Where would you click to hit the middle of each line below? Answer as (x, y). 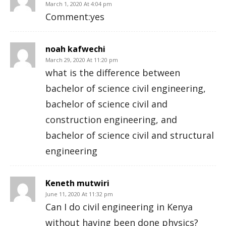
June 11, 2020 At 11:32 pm (79, 194)
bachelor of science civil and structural (130, 135)
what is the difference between (113, 73)
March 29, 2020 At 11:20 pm (82, 60)
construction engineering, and (111, 120)
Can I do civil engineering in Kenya (119, 207)
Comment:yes (75, 17)
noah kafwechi (75, 49)
